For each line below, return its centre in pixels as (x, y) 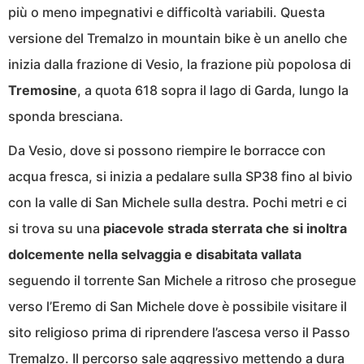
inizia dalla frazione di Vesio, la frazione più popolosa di (180, 64)
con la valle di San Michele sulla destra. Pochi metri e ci (178, 202)
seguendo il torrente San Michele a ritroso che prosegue (182, 280)
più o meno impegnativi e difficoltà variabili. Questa (167, 12)
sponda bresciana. (66, 116)
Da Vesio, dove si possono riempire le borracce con (167, 150)
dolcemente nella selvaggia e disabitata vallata (155, 254)
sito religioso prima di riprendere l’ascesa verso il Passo (179, 332)
